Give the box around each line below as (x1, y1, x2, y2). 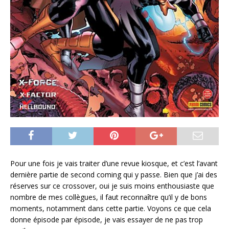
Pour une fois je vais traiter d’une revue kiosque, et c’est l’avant (10, 158, 218, 169)
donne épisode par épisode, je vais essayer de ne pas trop (10, 215, 203, 225)
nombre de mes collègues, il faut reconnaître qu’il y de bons (10, 192, 207, 202)
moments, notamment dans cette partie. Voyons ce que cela (10, 203, 211, 214)
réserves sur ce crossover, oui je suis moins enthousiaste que (10, 181, 214, 191)
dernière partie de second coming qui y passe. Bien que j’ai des (10, 170, 217, 180)
